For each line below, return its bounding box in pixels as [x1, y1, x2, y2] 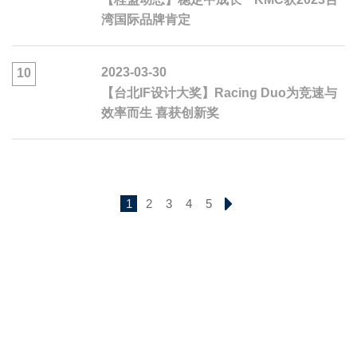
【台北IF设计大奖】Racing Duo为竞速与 [101, 86, 337, 100]
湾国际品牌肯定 [101, 13, 190, 27]
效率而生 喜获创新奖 [101, 106, 219, 120]
